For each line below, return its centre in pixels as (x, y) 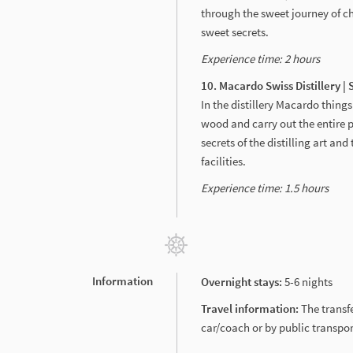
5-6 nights (307, 281)
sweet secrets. (237, 32)
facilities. (225, 161)
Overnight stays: (242, 281)
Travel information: (251, 308)
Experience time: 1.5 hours (265, 188)
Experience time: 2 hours (260, 58)
